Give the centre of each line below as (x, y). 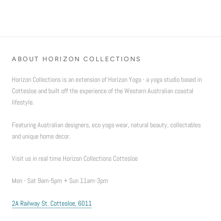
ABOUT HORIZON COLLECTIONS (77, 59)
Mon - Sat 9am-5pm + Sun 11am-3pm (60, 181)
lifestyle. (23, 102)
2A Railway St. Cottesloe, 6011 (52, 203)
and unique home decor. (41, 136)
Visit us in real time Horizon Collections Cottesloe (75, 159)
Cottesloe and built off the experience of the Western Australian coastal (103, 91)
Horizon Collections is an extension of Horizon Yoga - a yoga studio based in (107, 80)
